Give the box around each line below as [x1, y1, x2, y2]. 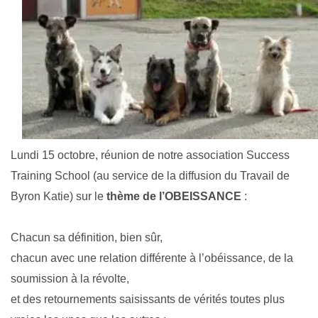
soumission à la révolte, [11, 273, 132, 285]
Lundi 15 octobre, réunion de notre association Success [11, 149, 290, 162]
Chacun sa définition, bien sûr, [11, 231, 165, 244]
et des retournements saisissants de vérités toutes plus [11, 293, 285, 306]
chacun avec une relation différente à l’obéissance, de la [11, 252, 293, 265]
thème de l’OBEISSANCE [106, 190, 241, 203]
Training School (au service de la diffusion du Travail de [11, 170, 290, 182]
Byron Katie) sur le [11, 190, 106, 203]
